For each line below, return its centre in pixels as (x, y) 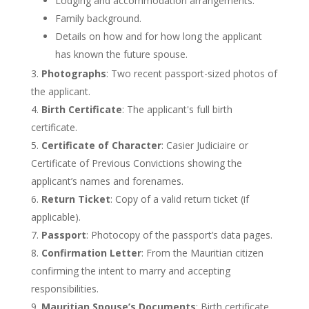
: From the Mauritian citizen (202, 253)
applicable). (56, 217)
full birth (213, 109)
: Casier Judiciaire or (205, 145)
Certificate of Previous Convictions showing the (136, 163)
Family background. (98, 18)
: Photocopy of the (129, 235)
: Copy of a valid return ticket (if (179, 199)
